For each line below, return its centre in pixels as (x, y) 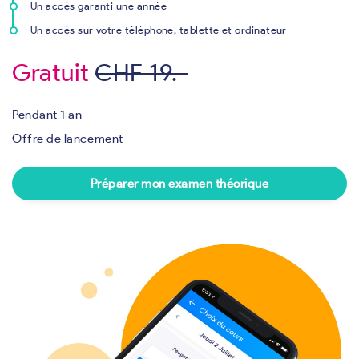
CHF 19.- (141, 72)
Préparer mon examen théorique (179, 183)
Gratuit (51, 72)
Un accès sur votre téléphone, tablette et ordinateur (159, 30)
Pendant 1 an (47, 114)
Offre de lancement (68, 138)
